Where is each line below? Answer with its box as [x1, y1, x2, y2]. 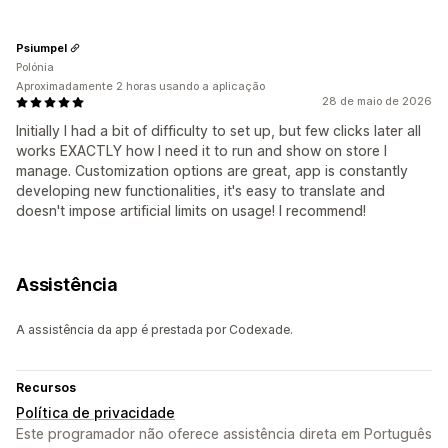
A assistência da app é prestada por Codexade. [16, 322, 293, 338]
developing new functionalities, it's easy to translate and [16, 182, 385, 200]
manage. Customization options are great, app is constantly [16, 162, 408, 180]
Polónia [16, 60, 54, 75]
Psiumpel [16, 40, 67, 55]
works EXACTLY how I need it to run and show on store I [16, 142, 387, 160]
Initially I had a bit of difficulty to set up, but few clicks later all [16, 122, 421, 140]
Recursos [16, 380, 76, 396]
